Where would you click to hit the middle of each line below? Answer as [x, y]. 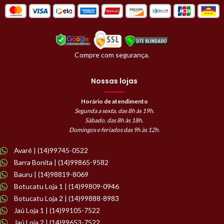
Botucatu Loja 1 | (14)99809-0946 [66, 186]
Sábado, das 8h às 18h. [114, 120]
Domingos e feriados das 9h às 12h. [114, 129]
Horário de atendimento [114, 101]
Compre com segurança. [112, 54]
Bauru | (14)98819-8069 [51, 174]
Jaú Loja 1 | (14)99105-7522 [57, 210]
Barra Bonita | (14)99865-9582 [61, 162]
